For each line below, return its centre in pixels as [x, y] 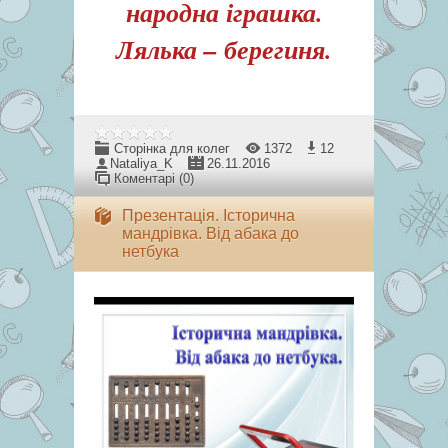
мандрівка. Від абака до [210, 233]
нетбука [150, 251]
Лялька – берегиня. [224, 49]
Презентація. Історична [208, 215]
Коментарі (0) [154, 178]
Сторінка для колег [172, 148]
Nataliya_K [141, 163]
